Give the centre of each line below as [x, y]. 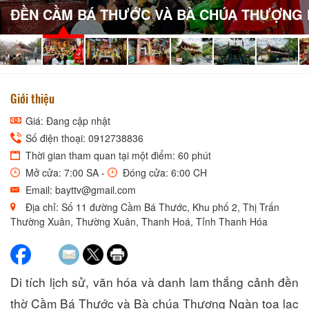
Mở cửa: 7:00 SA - [65, 172]
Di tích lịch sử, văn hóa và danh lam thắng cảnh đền [154, 281]
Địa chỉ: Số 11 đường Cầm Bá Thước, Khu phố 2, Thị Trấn [151, 207]
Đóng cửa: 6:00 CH [163, 172]
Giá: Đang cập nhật [67, 120]
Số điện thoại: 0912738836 [83, 138]
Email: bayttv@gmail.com [79, 189]
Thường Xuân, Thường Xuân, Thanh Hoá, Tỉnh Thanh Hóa [139, 221]
